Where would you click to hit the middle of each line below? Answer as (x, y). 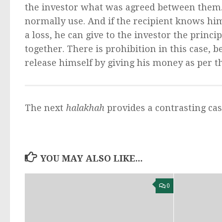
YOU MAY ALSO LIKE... (91, 158)
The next (45, 108)
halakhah (86, 108)
